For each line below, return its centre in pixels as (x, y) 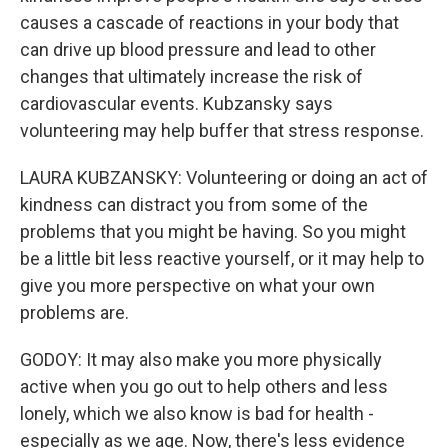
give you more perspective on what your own (197, 285)
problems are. (74, 312)
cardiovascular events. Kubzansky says (176, 103)
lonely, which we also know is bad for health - (197, 413)
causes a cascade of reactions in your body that (209, 22)
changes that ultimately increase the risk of (191, 76)
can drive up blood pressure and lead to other (198, 49)
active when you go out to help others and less (204, 386)
